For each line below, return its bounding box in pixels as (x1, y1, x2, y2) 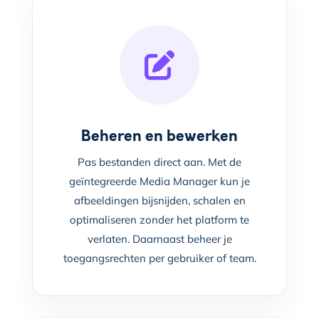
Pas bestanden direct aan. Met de (78, 155, 241, 169)
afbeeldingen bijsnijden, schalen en (73, 193, 246, 207)
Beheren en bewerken (81, 125, 238, 147)
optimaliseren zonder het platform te (70, 212, 249, 226)
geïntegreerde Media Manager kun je (69, 174, 250, 188)
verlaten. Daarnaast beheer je (87, 231, 232, 246)
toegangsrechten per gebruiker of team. (63, 251, 256, 265)
